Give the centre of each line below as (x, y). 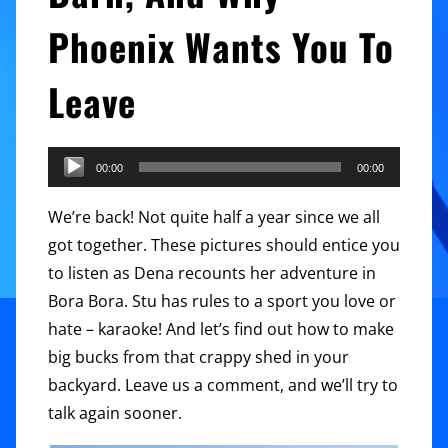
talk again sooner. (115, 413)
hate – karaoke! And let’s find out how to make (221, 329)
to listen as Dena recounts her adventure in (212, 273)
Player (70, 188)
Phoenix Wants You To (221, 46)
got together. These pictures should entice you (224, 245)
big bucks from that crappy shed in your (198, 357)
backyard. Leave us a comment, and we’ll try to (223, 385)
